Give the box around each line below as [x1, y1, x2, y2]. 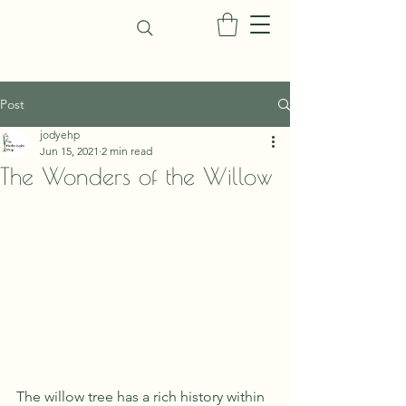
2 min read [101, 144, 152, 159]
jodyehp [40, 128, 80, 142]
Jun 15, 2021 [40, 144, 99, 159]
